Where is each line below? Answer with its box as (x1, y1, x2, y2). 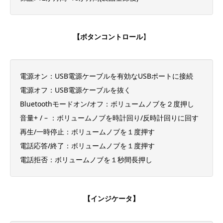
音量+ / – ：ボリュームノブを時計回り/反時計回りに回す (20, 112, 199, 122)
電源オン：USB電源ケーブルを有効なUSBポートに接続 (20, 71, 193, 81)
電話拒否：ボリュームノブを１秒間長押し (20, 154, 152, 164)
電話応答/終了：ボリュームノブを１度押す (20, 140, 155, 150)
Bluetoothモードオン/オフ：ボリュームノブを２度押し (20, 99, 194, 109)
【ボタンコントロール (73, 32, 143, 42)
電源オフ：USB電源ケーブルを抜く (20, 85, 131, 95)
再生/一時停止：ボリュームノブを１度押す (20, 126, 155, 136)
